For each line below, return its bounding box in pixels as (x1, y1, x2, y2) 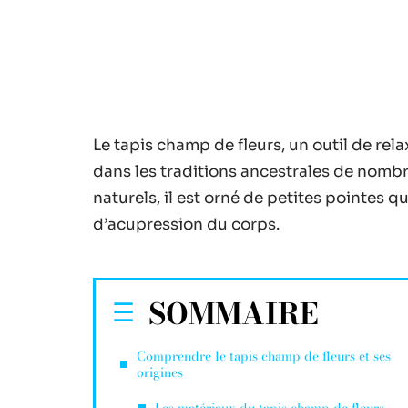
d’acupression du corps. (93, 215, 280, 234)
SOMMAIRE (148, 291, 319, 336)
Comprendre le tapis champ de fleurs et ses (137, 346, 391, 366)
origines (137, 362, 183, 382)
